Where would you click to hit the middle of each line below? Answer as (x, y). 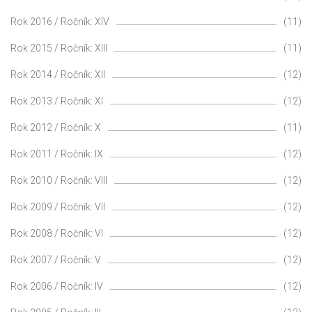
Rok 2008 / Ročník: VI (57, 233)
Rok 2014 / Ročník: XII (58, 74)
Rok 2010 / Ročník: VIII (59, 180)
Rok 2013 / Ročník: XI (57, 101)
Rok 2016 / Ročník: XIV (60, 21)
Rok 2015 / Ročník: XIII (59, 48)
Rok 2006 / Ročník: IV (57, 286)
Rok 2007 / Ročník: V (56, 259)
